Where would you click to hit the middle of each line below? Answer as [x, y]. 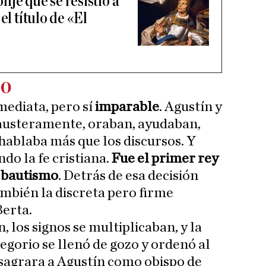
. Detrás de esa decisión [128, 176]
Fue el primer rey [165, 159]
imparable [127, 107]
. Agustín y [191, 107]
